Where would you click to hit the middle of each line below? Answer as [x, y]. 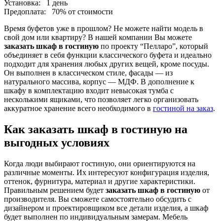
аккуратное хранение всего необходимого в [78, 108]
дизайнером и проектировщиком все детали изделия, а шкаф [106, 208]
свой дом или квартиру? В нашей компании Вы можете [98, 37]
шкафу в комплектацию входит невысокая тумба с [89, 91]
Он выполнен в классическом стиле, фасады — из [88, 73]
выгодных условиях [57, 142]
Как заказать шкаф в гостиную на [96, 129]
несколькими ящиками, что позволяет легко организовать [101, 99]
